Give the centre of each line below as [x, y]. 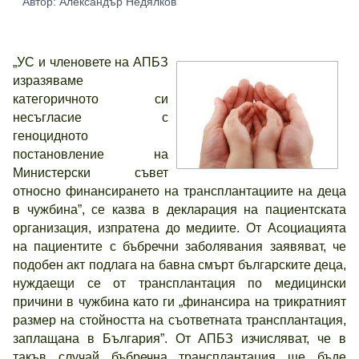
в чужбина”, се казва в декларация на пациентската [179, 210]
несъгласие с [91, 117]
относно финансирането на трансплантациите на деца [179, 191]
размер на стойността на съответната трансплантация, [179, 320]
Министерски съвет [91, 173]
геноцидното [50, 136]
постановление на [91, 154]
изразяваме [48, 81]
